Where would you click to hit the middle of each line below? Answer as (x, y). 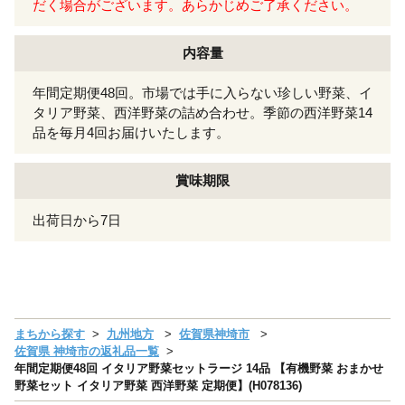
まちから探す (50, 334)
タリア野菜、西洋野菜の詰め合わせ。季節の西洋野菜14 (202, 112)
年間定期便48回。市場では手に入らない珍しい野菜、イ (202, 92)
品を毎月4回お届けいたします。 (131, 132)
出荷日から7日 (77, 220)
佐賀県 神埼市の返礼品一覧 (87, 351)
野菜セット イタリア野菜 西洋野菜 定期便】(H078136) (158, 385)
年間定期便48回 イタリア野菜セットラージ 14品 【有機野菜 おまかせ (199, 368)
